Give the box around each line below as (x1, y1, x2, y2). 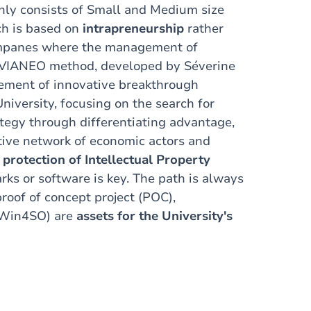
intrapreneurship (83, 20, 187, 37)
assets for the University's (76, 208, 233, 224)
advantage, (169, 114, 235, 131)
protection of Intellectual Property (3, 151, 210, 168)
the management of (78, 39, 198, 56)
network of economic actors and (19, 133, 210, 149)
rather (187, 20, 224, 37)
